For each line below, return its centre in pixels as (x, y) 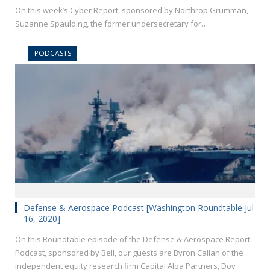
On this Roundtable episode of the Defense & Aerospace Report (133, 240)
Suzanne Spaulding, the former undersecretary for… (111, 24)
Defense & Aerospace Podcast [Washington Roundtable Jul (139, 208)
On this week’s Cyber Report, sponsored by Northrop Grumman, (132, 11)
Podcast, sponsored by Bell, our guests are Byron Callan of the (129, 253)
